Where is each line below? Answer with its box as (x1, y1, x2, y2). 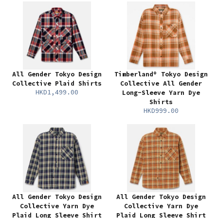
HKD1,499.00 (36, 88, 78, 96)
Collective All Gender (120, 79, 202, 88)
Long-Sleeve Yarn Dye (122, 89, 200, 97)
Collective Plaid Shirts (12, 79, 102, 88)
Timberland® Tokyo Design (114, 70, 208, 78)
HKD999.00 (144, 107, 179, 115)
